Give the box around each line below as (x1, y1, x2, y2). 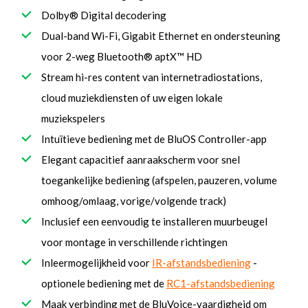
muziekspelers (41, 112, 105, 125)
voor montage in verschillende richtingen (41, 236, 228, 249)
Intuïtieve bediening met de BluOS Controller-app (41, 133, 267, 146)
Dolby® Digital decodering (41, 9, 166, 22)
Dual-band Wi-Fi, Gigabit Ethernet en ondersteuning (41, 30, 280, 43)
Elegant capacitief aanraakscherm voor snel (41, 153, 240, 166)
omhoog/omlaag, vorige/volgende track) (41, 195, 226, 208)
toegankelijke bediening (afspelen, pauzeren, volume (41, 174, 277, 187)
